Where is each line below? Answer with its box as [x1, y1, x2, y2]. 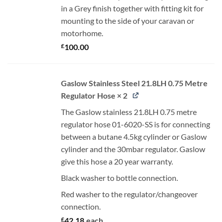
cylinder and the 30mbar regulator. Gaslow [60, 144, 205, 154]
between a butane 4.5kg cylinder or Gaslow [60, 132, 207, 142]
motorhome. [60, 28, 103, 38]
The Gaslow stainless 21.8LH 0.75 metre [60, 107, 197, 117]
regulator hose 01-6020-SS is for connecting [60, 119, 210, 129]
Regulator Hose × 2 [60, 91, 127, 101]
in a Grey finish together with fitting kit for [60, 3, 204, 13]
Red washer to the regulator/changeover [60, 189, 198, 199]
